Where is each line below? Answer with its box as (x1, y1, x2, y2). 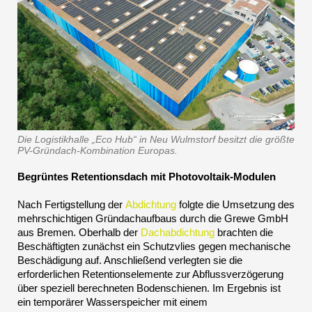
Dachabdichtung (141, 226, 214, 238)
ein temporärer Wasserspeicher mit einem (17, 296, 208, 308)
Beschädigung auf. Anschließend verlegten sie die (17, 254, 242, 266)
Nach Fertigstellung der (17, 198, 125, 210)
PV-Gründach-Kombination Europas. (17, 145, 178, 156)
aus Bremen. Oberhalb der (17, 226, 141, 238)
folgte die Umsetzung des (176, 198, 295, 210)
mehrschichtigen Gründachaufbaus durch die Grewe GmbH (17, 212, 288, 224)
